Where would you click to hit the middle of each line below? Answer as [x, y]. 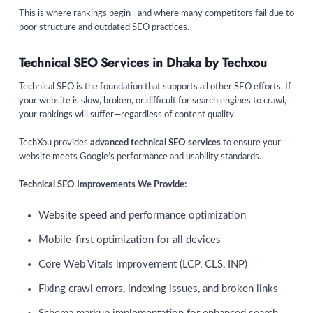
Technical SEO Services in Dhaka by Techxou [143, 63]
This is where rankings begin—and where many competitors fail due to [156, 13]
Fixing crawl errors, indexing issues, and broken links [158, 289]
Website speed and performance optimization [142, 215]
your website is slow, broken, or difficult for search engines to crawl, [153, 101]
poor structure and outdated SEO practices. [104, 27]
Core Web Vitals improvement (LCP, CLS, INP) [143, 264]
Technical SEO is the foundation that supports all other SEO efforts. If [155, 87]
